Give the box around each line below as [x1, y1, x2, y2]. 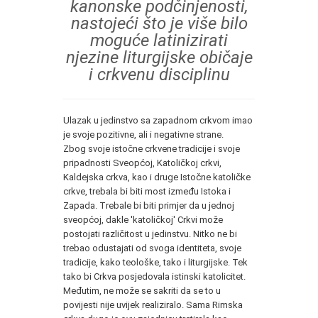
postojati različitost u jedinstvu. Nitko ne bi [63, 228, 237, 239]
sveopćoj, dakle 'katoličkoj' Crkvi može [63, 214, 223, 225]
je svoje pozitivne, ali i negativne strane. [63, 128, 224, 140]
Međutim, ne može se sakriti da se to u [63, 285, 221, 296]
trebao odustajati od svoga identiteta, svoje [63, 242, 241, 253]
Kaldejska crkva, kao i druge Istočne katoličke [63, 171, 251, 182]
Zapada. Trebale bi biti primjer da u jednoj [63, 199, 234, 211]
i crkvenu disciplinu [88, 64, 230, 84]
